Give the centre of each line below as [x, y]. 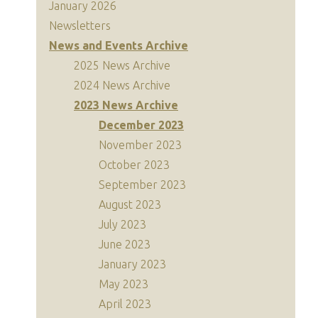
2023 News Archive [126, 105]
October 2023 [134, 165]
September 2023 [142, 185]
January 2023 [132, 264]
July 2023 [122, 224]
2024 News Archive [122, 85]
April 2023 [125, 304]
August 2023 [130, 204]
